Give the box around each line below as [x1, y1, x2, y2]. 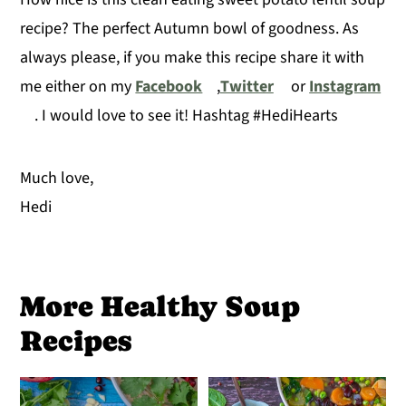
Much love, [20, 167, 94, 190]
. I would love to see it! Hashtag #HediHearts [34, 104, 338, 128]
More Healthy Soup [20, 290, 301, 324]
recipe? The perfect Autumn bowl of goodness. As [20, 17, 360, 41]
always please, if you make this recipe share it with [20, 46, 365, 70]
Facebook [135, 75, 203, 99]
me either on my [20, 75, 136, 99]
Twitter [219, 75, 274, 99]
